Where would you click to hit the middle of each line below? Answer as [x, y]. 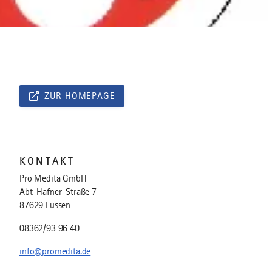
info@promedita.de [55, 251]
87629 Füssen [45, 205]
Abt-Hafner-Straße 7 [58, 192]
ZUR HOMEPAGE [80, 96]
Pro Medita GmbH [53, 178]
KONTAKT [47, 161]
